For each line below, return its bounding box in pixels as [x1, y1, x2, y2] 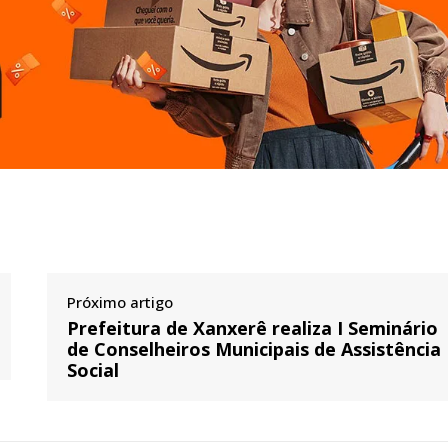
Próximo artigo [67, 291, 174, 312]
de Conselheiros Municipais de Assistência [67, 336, 442, 361]
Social [67, 357, 120, 382]
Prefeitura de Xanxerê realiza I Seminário [67, 315, 439, 340]
